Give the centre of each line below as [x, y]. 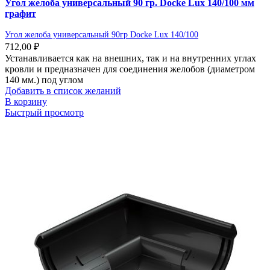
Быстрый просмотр [44, 113]
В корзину [26, 102]
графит [20, 14]
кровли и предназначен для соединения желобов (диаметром [130, 69]
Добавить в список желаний [63, 91]
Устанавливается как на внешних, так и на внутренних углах [130, 58]
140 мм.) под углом [44, 80]
